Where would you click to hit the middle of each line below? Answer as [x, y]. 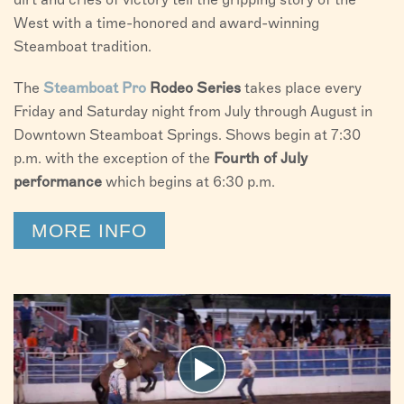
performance [58, 182]
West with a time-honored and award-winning [166, 23]
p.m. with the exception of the [114, 159]
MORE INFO [89, 231]
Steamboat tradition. [83, 47]
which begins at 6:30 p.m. [190, 182]
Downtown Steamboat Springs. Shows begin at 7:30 [187, 135]
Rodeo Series [193, 88]
